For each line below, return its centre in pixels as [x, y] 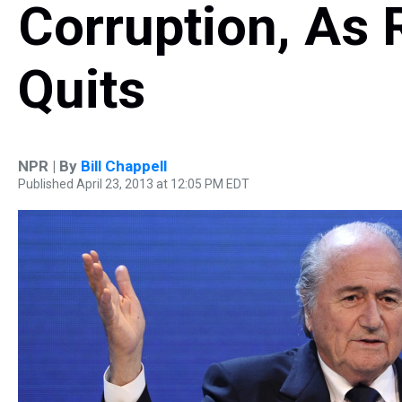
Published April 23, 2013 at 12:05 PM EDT [134, 184]
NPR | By [49, 166]
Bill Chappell [124, 166]
